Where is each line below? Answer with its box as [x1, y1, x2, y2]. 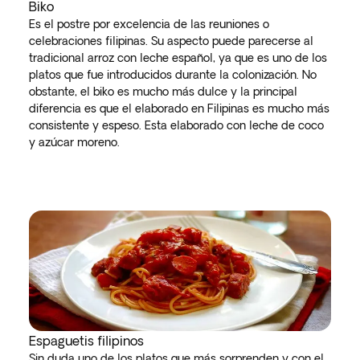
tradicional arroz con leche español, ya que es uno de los [29, 51, 327, 64]
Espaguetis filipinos [29, 333, 144, 348]
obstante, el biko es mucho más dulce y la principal [29, 85, 297, 98]
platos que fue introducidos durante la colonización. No [29, 68, 317, 81]
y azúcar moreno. [29, 136, 120, 149]
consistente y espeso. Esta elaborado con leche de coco [29, 119, 324, 132]
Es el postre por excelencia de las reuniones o [29, 18, 269, 31]
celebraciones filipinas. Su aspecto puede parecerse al [29, 35, 313, 47]
